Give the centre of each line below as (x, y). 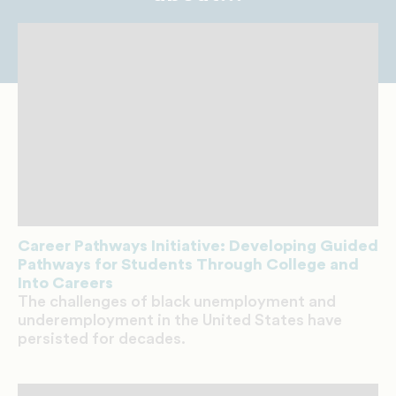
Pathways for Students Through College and (188, 264)
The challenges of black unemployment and (177, 301)
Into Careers (65, 282)
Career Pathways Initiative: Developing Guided (198, 245)
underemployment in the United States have (180, 320)
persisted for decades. (102, 338)
